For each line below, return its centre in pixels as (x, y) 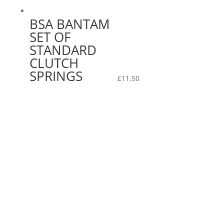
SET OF (50, 37)
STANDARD (63, 50)
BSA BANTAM (69, 24)
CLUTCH (54, 63)
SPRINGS (56, 76)
